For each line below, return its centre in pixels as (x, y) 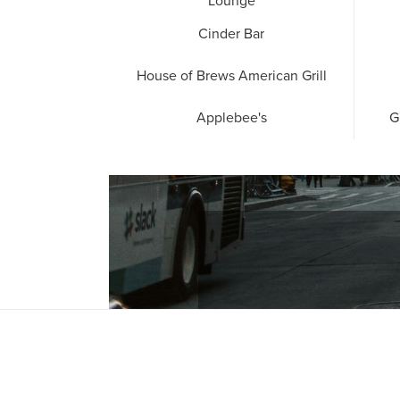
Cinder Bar (231, 34)
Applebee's (231, 118)
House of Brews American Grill (231, 76)
